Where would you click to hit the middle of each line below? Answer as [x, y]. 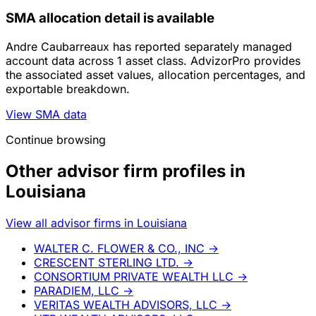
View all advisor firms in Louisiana [96, 223]
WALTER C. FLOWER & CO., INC [119, 248]
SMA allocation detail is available [110, 18]
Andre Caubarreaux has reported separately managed [149, 47]
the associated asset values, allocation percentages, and [156, 75]
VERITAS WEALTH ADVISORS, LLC [126, 304]
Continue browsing [56, 140]
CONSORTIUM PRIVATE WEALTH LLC [134, 276]
